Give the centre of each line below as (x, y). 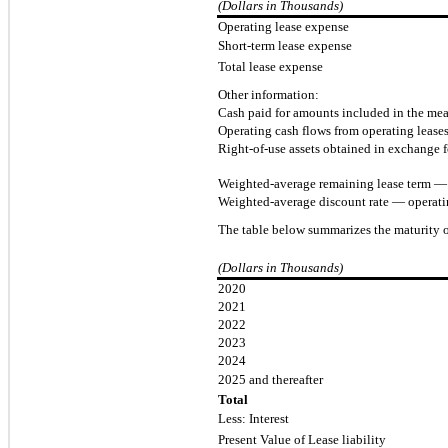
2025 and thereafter (270, 380)
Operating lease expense (283, 26)
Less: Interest (253, 419)
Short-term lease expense (285, 45)
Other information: (268, 94)
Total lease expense (270, 66)
